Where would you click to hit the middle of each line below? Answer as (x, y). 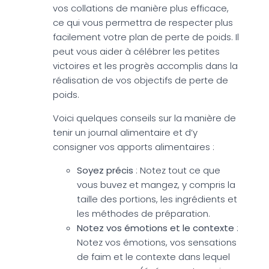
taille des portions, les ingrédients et (157, 199)
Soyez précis (106, 170)
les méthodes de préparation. (144, 213)
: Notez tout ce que (178, 170)
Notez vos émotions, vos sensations (157, 242)
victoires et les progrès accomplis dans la (145, 65)
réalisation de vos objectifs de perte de (141, 80)
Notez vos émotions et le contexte (157, 228)
